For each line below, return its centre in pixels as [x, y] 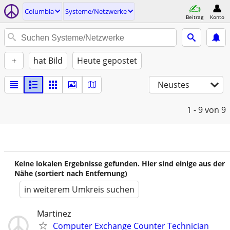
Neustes [174, 85]
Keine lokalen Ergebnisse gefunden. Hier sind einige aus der [120, 164]
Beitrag [195, 17]
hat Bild [48, 61]
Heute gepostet [107, 61]
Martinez [54, 214]
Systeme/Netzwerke [96, 11]
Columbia [39, 11]
